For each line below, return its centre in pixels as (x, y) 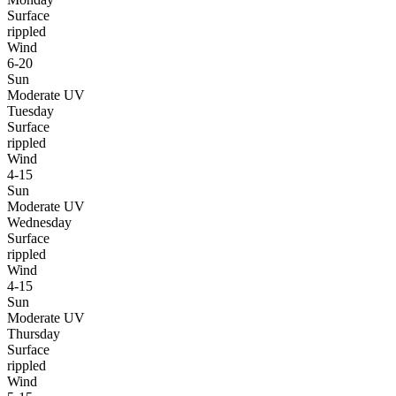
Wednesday (39, 222)
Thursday (34, 333)
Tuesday (30, 110)
